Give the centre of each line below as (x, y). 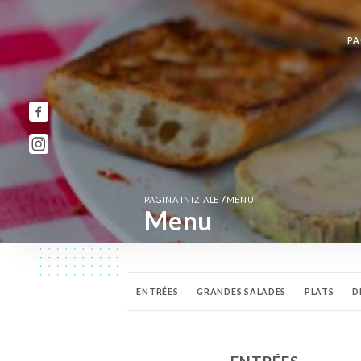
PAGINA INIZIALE (183, 200)
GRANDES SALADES (242, 292)
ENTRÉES (158, 292)
